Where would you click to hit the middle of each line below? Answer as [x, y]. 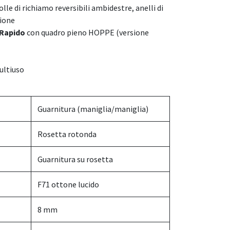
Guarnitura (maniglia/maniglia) [93, 109]
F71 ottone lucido [68, 184]
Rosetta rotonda [67, 134]
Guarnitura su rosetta [75, 159]
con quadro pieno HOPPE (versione [87, 32]
